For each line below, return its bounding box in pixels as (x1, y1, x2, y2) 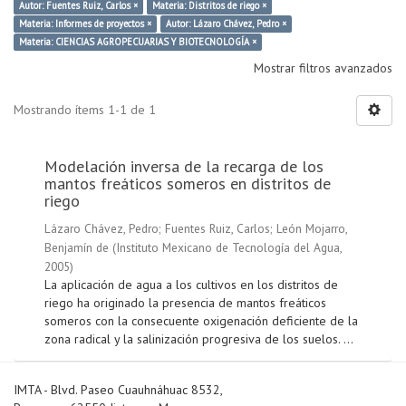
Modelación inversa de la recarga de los (44, 156, 324, 178)
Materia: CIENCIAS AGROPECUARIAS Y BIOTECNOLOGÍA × (19, 35, 256, 49)
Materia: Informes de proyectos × (19, 17, 151, 31)
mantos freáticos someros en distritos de (44, 173, 331, 195)
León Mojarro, (276, 220, 347, 237)
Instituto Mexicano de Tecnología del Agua (116, 239, 340, 256)
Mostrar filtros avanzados (254, 60, 392, 77)
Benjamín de (44, 239, 109, 256)
